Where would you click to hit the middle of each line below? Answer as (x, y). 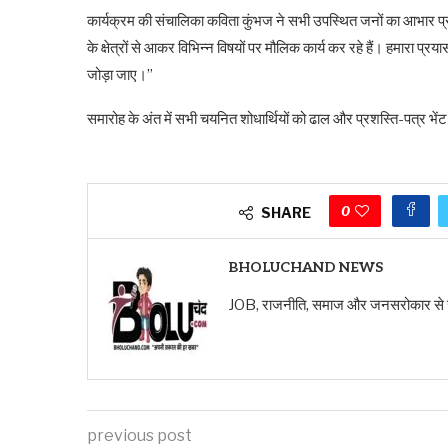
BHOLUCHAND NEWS (305, 267)
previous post (139, 435)
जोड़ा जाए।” (120, 74)
